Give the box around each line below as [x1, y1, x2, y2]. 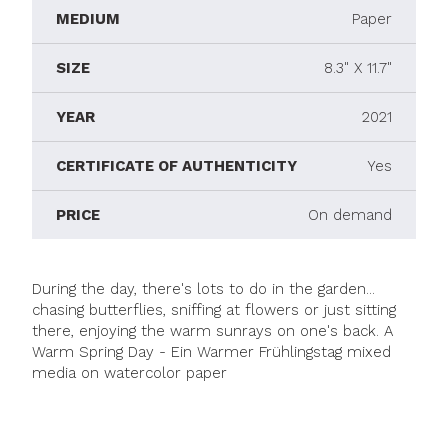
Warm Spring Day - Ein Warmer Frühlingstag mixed [32, 343, 391, 362]
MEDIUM [56, 10, 120, 29]
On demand [308, 206, 392, 225]
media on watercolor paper [32, 364, 227, 383]
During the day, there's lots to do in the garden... [32, 280, 375, 299]
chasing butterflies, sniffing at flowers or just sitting [32, 301, 396, 320]
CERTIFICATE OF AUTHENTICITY [56, 157, 297, 176]
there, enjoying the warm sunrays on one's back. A [32, 322, 393, 341]
